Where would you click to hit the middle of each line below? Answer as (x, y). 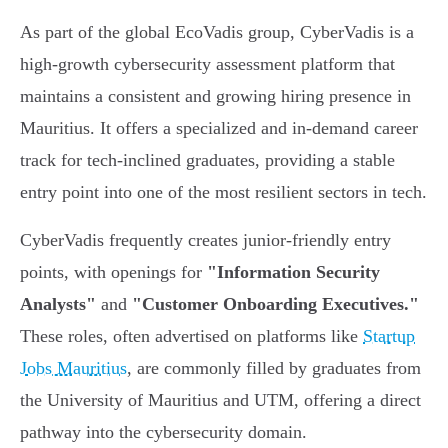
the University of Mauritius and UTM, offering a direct (220, 400)
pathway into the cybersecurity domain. (163, 432)
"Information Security (293, 272)
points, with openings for (113, 272)
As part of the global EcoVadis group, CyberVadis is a (217, 32)
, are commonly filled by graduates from (274, 368)
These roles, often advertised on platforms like (191, 336)
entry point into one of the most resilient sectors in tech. (223, 192)
